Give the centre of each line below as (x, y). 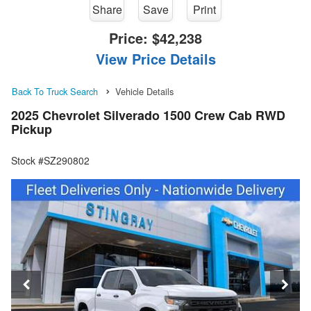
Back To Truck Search (55, 91)
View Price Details (155, 58)
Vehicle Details (144, 91)
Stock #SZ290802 (50, 160)
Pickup (32, 129)
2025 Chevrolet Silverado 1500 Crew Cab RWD (148, 115)
